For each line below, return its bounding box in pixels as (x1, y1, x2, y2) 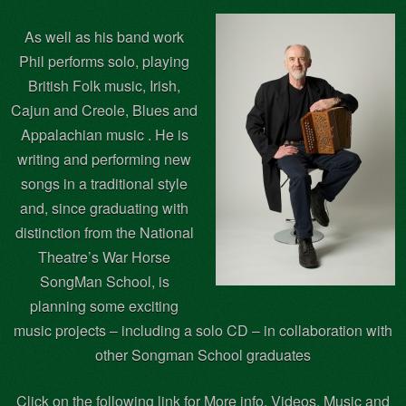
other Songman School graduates (95, 343, 311, 365)
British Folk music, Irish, (28, 74, 180, 96)
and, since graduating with (20, 197, 188, 218)
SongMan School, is (39, 270, 169, 292)
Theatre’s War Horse (38, 246, 170, 267)
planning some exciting (30, 295, 179, 316)
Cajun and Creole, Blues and (11, 99, 198, 121)
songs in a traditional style (21, 172, 188, 194)
